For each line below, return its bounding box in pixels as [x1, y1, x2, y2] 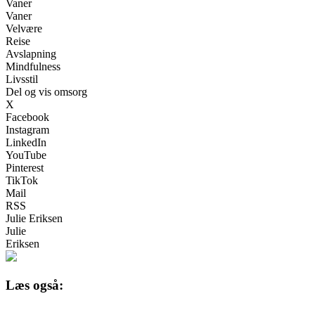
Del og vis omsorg [6, 86, 87, 98]
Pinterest [6, 162, 44, 174]
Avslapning [6, 48, 56, 60]
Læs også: [6, 277, 63, 292]
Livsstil [6, 73, 38, 86]
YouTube [6, 149, 46, 162]
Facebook [6, 111, 49, 124]
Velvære [6, 22, 42, 35]
